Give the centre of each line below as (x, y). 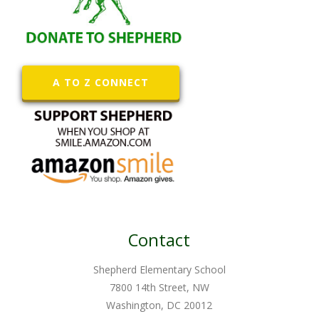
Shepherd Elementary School (159, 269)
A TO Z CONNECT (101, 83)
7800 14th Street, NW (159, 287)
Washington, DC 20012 (159, 305)
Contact (159, 240)
